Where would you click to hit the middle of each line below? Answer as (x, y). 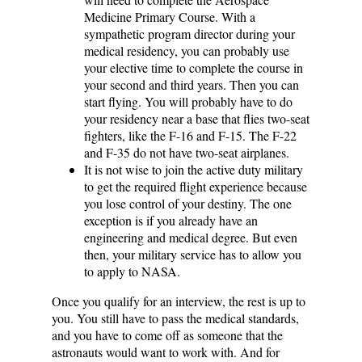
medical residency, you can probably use (187, 50)
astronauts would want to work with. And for (166, 351)
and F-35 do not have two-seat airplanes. (187, 152)
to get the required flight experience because (196, 186)
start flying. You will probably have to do (188, 101)
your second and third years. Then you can (192, 84)
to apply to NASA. (132, 271)
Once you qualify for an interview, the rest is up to (179, 301)
